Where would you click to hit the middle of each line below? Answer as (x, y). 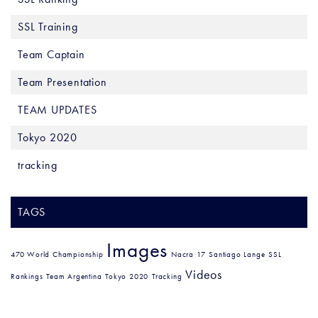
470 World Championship (57, 255)
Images (137, 250)
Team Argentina (74, 277)
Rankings (27, 277)
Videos (204, 275)
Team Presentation (62, 82)
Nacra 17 (188, 255)
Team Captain (51, 55)
